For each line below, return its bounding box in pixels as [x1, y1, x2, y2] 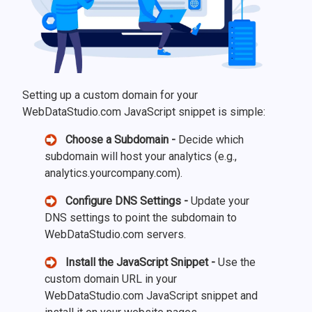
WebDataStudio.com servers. [45, 227, 186, 241]
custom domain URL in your [45, 272, 177, 286]
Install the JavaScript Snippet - [57, 255, 218, 269]
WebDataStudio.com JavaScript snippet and [45, 288, 258, 302]
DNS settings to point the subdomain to [45, 210, 237, 224]
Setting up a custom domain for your [22, 88, 198, 102]
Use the [218, 255, 256, 269]
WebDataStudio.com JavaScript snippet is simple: [22, 104, 265, 118]
